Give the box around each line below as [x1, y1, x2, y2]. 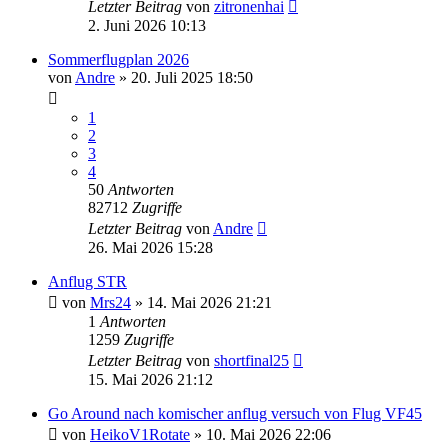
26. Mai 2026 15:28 [88, 238, 213, 256]
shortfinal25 [214, 351, 289, 369]
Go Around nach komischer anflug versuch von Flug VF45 [48, 404, 422, 422]
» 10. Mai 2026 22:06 [190, 425, 331, 443]
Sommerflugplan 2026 [48, 50, 189, 68]
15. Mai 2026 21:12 [88, 370, 213, 388]
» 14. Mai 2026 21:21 [131, 293, 272, 311]
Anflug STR [48, 272, 127, 290]
